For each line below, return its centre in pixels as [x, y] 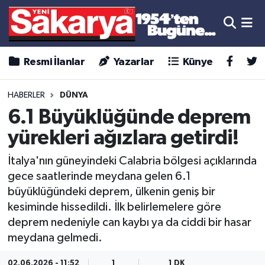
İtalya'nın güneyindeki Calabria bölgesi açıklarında [132, 161]
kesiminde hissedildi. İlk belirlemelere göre [114, 207]
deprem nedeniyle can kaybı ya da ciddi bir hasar [129, 223]
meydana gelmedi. [55, 238]
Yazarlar [133, 62]
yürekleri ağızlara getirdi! [123, 138]
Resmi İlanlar [53, 62]
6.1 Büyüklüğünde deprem [129, 117]
